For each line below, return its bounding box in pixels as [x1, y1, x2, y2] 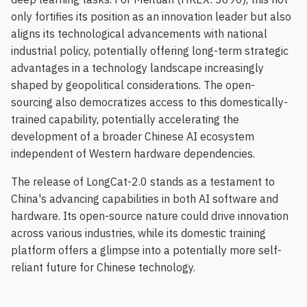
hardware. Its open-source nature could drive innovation [11, 209, 288, 223]
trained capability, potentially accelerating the [11, 112, 239, 127]
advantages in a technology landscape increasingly [11, 61, 264, 75]
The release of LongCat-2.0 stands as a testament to [11, 175, 275, 189]
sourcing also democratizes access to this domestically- [11, 95, 288, 110]
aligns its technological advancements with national [11, 27, 267, 41]
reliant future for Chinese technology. [11, 260, 195, 275]
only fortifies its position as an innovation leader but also [11, 10, 291, 24]
